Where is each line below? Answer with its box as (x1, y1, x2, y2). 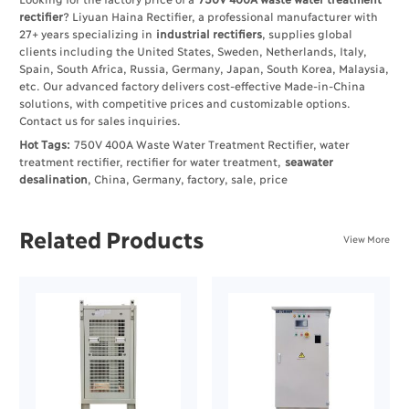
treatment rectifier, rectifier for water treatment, (19, 154, 285, 169)
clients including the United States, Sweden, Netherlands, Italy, (19, 44, 366, 58)
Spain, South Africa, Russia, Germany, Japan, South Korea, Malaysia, (19, 61, 388, 76)
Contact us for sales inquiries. (19, 113, 181, 128)
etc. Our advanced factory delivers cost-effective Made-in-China (19, 79, 364, 93)
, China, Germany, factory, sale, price (88, 172, 288, 186)
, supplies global (262, 26, 351, 41)
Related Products (19, 225, 204, 253)
